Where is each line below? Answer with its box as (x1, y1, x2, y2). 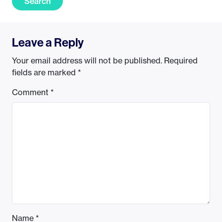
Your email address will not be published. (12, 55, 162, 66)
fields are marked (12, 67, 78, 78)
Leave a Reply (12, 35, 84, 50)
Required (164, 55, 198, 66)
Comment (12, 87, 51, 98)
